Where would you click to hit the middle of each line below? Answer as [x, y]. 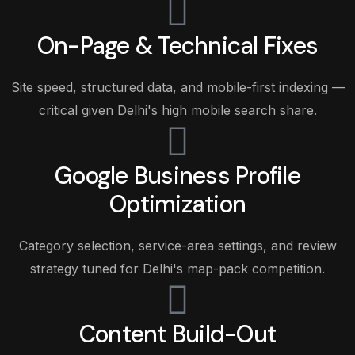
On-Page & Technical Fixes [177, 46]
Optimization [177, 204]
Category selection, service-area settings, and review [177, 246]
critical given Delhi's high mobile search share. [177, 110]
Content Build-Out [177, 334]
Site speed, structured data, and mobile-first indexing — [177, 87]
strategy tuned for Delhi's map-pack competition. [177, 269]
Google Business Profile [177, 176]
